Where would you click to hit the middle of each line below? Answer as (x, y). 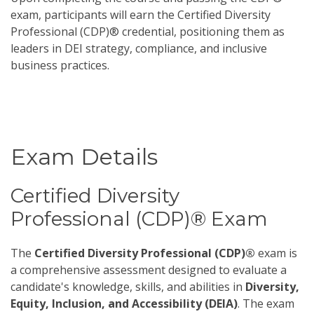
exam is (276, 253)
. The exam (266, 303)
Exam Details (84, 157)
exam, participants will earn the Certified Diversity (141, 15)
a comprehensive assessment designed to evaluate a (149, 270)
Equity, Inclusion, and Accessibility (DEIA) (124, 303)
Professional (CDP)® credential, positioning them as (148, 32)
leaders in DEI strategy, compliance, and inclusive (139, 48)
